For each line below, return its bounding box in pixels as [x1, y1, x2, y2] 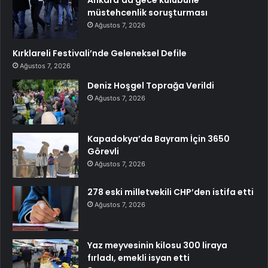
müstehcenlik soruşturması [87, 6, 208, 19]
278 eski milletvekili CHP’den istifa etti [87, 185, 254, 198]
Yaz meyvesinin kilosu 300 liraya [87, 239, 227, 251]
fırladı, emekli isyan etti [87, 251, 190, 264]
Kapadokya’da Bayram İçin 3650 [87, 132, 230, 145]
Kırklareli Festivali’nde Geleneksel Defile [13, 47, 187, 59]
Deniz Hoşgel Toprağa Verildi [87, 79, 214, 92]
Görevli [87, 145, 119, 157]
